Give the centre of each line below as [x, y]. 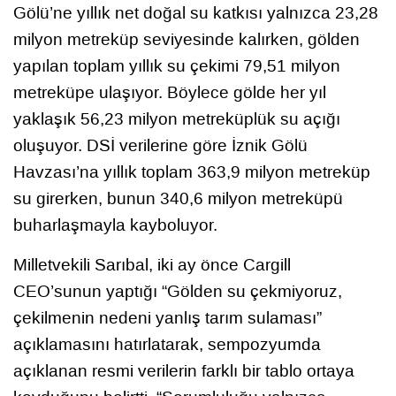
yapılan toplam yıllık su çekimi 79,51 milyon [177, 66]
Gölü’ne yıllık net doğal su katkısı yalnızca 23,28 [196, 13]
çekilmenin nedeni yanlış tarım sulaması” [168, 318]
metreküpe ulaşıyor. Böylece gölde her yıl [170, 93]
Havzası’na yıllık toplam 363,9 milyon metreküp [192, 172]
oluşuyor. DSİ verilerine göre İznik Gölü [160, 146]
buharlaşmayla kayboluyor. [115, 225]
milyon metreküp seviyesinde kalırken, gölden [187, 40]
